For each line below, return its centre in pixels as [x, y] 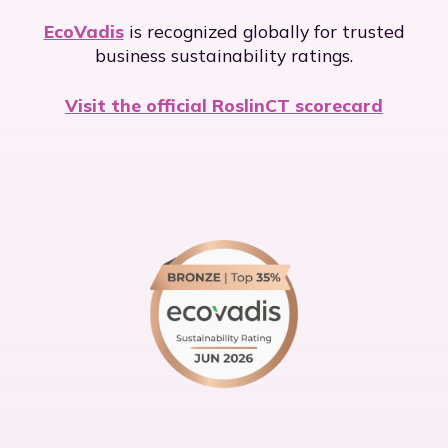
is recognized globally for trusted [264, 30]
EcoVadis [83, 30]
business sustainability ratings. [224, 54]
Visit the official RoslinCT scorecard [224, 105]
